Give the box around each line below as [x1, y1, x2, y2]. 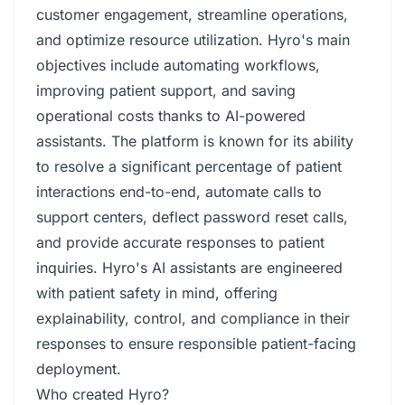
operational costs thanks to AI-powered [36, 107, 306, 125]
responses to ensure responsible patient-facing [36, 334, 356, 353]
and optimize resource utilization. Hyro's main [36, 31, 350, 49]
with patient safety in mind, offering [36, 284, 278, 302]
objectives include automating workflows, [36, 56, 320, 74]
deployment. [36, 360, 121, 378]
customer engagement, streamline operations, [36, 5, 348, 24]
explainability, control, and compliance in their [36, 309, 350, 327]
